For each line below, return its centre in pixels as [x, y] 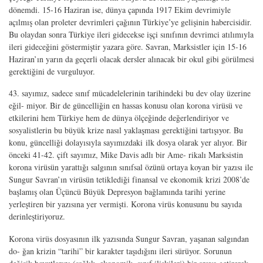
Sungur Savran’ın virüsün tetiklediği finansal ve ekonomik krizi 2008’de [129, 180]
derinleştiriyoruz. [37, 217]
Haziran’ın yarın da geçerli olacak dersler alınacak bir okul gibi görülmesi [131, 59]
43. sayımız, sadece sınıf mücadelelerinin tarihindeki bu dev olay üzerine [130, 93]
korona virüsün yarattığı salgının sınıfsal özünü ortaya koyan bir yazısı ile [131, 167]
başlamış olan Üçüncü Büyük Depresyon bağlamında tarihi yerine [117, 192]
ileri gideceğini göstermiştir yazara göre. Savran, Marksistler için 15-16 [128, 46]
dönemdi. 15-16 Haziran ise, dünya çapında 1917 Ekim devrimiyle [120, 9]
